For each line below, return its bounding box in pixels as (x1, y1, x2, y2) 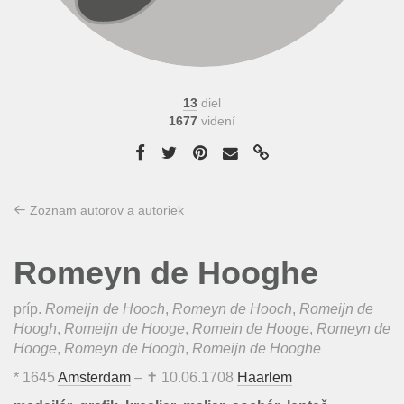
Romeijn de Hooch (45, 301, 165, 317)
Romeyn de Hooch (172, 301, 292, 317)
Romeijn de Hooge (64, 321, 185, 336)
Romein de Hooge (192, 321, 309, 336)
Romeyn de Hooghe (14, 254, 318, 291)
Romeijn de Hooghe (192, 341, 321, 356)
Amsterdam (58, 370, 131, 385)
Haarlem (237, 370, 292, 385)
